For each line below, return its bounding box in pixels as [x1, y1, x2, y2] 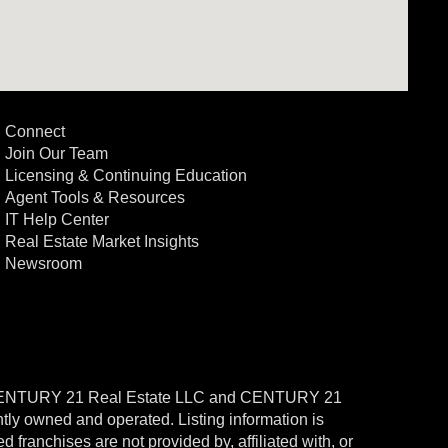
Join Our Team [4, 145, 108, 162]
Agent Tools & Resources [4, 189, 185, 206]
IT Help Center [4, 211, 109, 228]
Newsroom [4, 255, 82, 272]
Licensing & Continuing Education [4, 167, 247, 184]
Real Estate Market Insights [4, 233, 199, 250]
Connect [4, 123, 65, 140]
